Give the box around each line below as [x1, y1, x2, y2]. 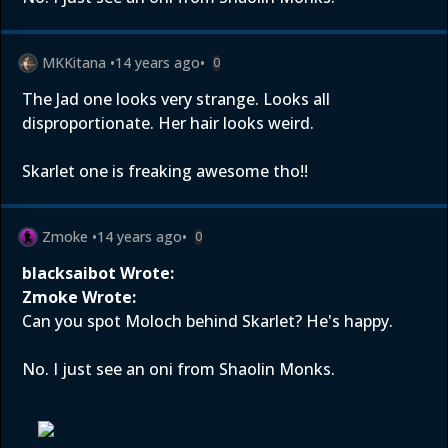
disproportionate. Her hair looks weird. [22, 112, 314, 134]
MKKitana [42, 53, 106, 72]
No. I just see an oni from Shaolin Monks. [22, 358, 335, 380]
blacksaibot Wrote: [22, 262, 174, 284]
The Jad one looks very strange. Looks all [22, 88, 330, 110]
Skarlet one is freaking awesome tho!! [22, 160, 308, 182]
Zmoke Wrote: [22, 286, 136, 308]
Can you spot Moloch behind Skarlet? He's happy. [22, 310, 393, 332]
